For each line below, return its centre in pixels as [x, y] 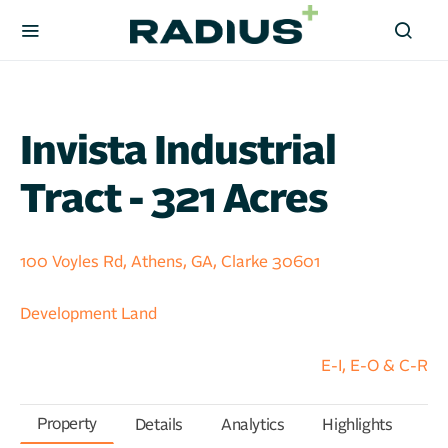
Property [67, 424]
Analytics [253, 424]
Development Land [88, 314]
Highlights [357, 424]
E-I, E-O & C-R [374, 366]
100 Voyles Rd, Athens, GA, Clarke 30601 [170, 262]
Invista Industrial [178, 152]
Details [158, 424]
